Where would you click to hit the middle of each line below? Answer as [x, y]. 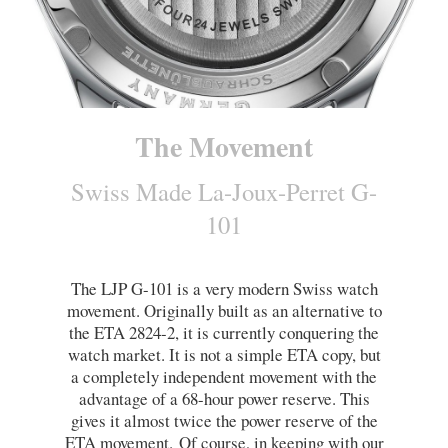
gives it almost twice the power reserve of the [224, 421]
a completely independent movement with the [224, 377]
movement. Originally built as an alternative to [224, 311]
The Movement [224, 147]
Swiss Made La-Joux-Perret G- [224, 192]
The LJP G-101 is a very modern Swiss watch [224, 289]
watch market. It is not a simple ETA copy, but [224, 355]
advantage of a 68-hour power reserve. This [224, 399]
